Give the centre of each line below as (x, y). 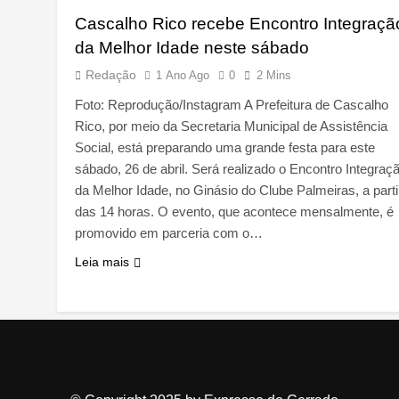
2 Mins (274, 76)
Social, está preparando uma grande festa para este (225, 148)
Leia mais (102, 262)
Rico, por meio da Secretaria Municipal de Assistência (231, 126)
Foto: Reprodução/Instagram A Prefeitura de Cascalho (232, 105)
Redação (111, 75)
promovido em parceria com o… (169, 233)
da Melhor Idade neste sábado (192, 48)
